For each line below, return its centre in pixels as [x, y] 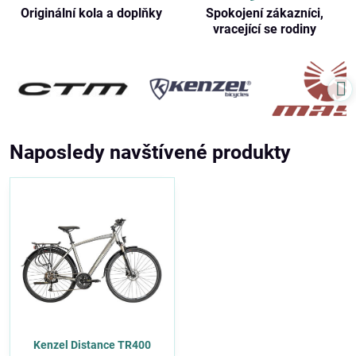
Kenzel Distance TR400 [92, 344]
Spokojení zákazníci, [265, 13]
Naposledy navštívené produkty [150, 152]
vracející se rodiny [265, 29]
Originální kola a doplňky [91, 13]
